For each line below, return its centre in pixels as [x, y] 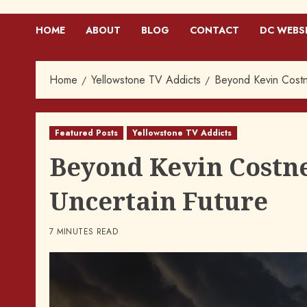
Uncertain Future [159, 201]
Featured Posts [86, 133]
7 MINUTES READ [84, 231]
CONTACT [214, 30]
